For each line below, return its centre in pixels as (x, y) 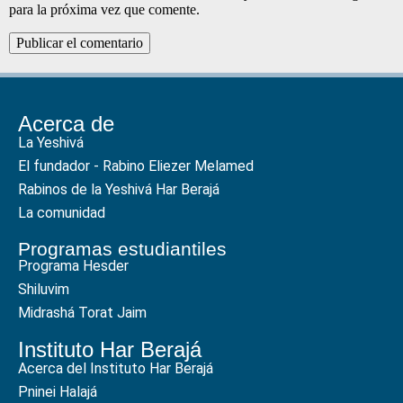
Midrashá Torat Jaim (82, 312)
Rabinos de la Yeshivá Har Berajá (119, 189)
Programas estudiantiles (122, 248)
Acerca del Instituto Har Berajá (116, 368)
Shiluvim (44, 289)
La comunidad (62, 212)
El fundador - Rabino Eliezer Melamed (136, 166)
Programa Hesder (73, 265)
